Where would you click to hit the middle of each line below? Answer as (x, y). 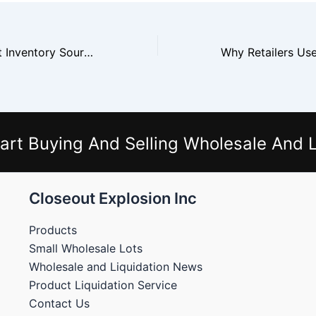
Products (53, 230)
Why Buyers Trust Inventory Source (89, 53)
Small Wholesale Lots (85, 248)
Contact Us (59, 303)
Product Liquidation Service (103, 285)
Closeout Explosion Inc (113, 198)
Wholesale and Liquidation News (115, 267)
